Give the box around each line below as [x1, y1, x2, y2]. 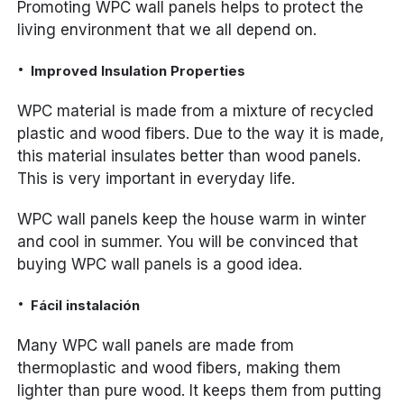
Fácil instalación [31, 297, 141, 315]
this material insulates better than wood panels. [17, 147, 362, 166]
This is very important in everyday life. [17, 170, 296, 188]
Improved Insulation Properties [31, 62, 246, 80]
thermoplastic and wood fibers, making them [17, 359, 342, 378]
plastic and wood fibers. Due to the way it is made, [17, 124, 385, 143]
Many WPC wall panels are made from [17, 336, 295, 355]
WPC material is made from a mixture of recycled [17, 102, 374, 121]
